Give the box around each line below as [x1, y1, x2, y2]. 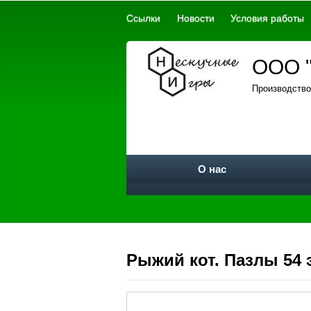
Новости [176, 12, 215, 24]
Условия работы [230, 12, 305, 24]
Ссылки [126, 12, 160, 24]
